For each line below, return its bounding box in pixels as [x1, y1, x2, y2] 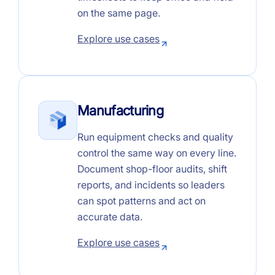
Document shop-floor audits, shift [77, 162, 228, 175]
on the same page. [77, 6, 161, 19]
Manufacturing [77, 102, 164, 118]
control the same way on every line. [77, 146, 237, 159]
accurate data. [77, 210, 143, 223]
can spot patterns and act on [77, 194, 206, 207]
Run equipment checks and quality [77, 130, 234, 143]
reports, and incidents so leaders [77, 178, 225, 191]
